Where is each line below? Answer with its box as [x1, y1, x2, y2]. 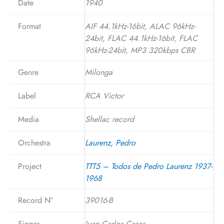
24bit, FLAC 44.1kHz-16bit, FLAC [85, 32, 197, 44]
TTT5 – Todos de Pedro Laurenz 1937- [85, 160, 212, 172]
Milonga [85, 66, 112, 78]
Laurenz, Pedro [85, 136, 135, 148]
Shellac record [85, 113, 134, 125]
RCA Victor [85, 89, 123, 101]
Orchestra [18, 136, 50, 148]
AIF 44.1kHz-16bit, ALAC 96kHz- [85, 20, 195, 32]
